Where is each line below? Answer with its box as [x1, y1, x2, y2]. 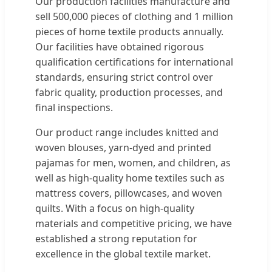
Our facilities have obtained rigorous [35, 40, 204, 54]
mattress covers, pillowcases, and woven [35, 186, 222, 200]
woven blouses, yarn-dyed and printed [35, 141, 211, 155]
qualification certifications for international [35, 55, 233, 69]
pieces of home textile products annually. [35, 25, 223, 39]
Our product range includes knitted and [35, 126, 219, 140]
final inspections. [35, 101, 113, 115]
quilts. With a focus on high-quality [35, 202, 194, 216]
